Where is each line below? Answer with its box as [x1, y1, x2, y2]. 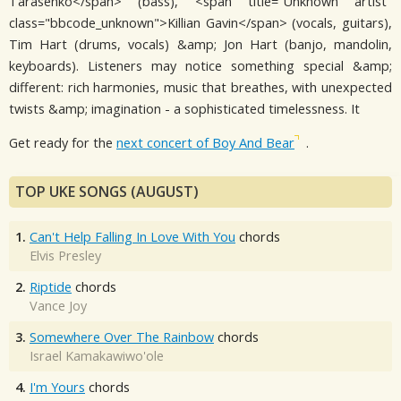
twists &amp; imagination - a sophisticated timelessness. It [9, 99, 360, 117]
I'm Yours [30, 378, 85, 396]
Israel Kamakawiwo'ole [30, 346, 164, 364]
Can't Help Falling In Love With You [30, 227, 235, 245]
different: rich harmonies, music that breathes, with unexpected [9, 78, 392, 96]
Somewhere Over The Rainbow [30, 328, 214, 346]
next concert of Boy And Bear [116, 134, 294, 152]
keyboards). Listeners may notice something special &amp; [9, 56, 392, 74]
